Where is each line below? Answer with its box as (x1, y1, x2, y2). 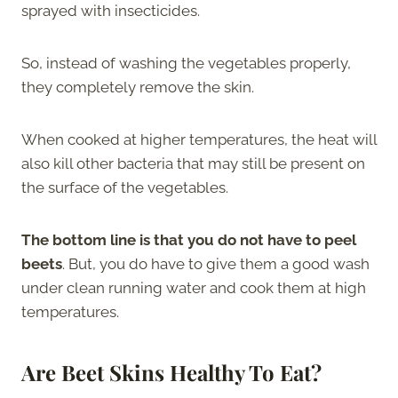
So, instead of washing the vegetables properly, (21, 53, 351, 72)
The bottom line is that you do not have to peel (21, 230, 356, 249)
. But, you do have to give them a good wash (62, 254, 370, 273)
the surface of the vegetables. (21, 178, 228, 196)
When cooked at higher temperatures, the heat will (21, 130, 377, 148)
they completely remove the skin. (21, 77, 254, 96)
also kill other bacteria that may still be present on (21, 154, 365, 172)
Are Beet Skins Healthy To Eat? (21, 357, 322, 386)
